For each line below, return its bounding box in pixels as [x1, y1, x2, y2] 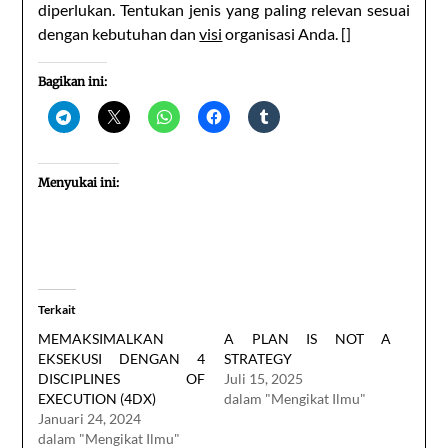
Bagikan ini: [38, 73, 108, 89]
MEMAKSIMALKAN [38, 329, 165, 347]
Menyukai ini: [38, 174, 120, 190]
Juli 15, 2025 [224, 369, 303, 387]
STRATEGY [224, 349, 292, 367]
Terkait [38, 301, 77, 317]
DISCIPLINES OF [38, 369, 206, 387]
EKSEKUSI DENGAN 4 [38, 349, 206, 367]
